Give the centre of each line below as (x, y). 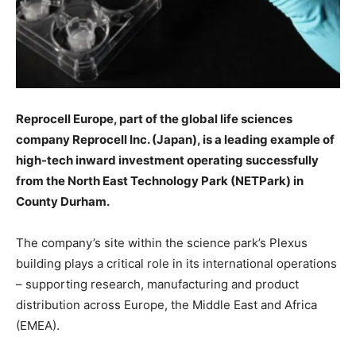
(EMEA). (38, 325)
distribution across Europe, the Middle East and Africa (166, 305)
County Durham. (63, 201)
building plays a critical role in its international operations (176, 263)
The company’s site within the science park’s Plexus (162, 243)
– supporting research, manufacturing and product (157, 284)
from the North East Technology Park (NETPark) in (160, 181)
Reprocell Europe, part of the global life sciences (154, 119)
